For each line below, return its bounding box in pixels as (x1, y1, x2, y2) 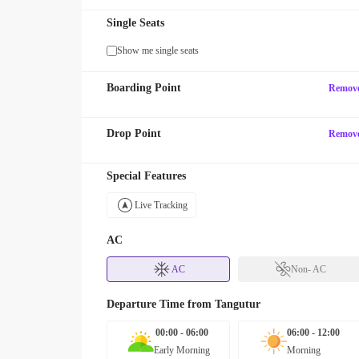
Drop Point (107, 127, 161, 139)
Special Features (107, 170, 186, 182)
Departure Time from (107, 298, 215, 310)
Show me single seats (117, 45, 199, 56)
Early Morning (153, 345, 210, 356)
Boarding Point (107, 82, 181, 94)
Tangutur (215, 298, 260, 310)
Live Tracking (135, 200, 188, 211)
